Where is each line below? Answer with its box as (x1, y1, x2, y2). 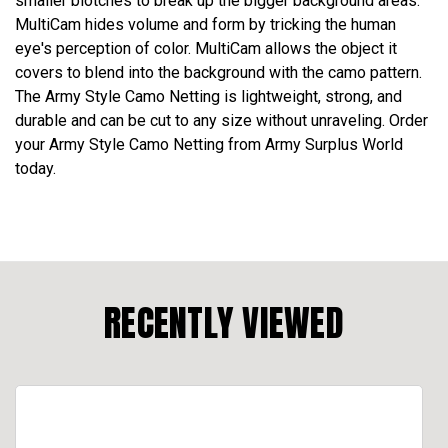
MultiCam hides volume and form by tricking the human (15, 14, 396, 34)
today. (15, 158, 56, 178)
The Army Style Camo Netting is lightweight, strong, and (15, 86, 402, 106)
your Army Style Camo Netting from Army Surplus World (15, 134, 403, 154)
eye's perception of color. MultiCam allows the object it (15, 38, 397, 58)
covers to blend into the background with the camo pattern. (15, 62, 422, 82)
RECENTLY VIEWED (104, 295, 344, 350)
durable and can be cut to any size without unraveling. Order (15, 110, 428, 130)
